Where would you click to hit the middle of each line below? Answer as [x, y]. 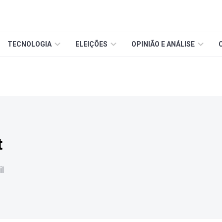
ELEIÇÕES [91, 44]
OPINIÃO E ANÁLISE [163, 44]
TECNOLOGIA [29, 44]
